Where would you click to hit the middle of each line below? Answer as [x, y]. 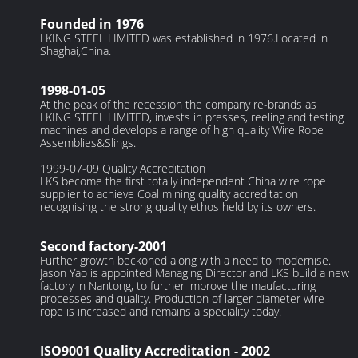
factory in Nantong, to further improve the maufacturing [178, 286]
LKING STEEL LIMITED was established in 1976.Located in [184, 38]
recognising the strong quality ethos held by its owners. [178, 207]
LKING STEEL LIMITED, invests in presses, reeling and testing [192, 117]
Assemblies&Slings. [88, 143]
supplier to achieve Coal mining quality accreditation [169, 194]
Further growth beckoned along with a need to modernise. [186, 261]
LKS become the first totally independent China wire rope [183, 181]
